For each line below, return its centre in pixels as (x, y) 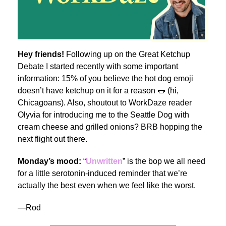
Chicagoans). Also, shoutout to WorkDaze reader (105, 103)
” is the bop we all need (164, 161)
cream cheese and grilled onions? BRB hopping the (110, 127)
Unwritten (104, 161)
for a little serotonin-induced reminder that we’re (102, 174)
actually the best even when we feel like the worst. (107, 186)
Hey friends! (42, 54)
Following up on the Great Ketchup (128, 54)
